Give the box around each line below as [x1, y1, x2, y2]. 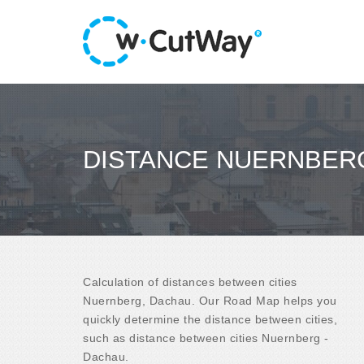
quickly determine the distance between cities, [83, 312, 337, 326]
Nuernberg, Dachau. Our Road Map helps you [83, 293, 337, 307]
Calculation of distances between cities [83, 275, 297, 288]
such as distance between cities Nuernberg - [83, 331, 329, 344]
